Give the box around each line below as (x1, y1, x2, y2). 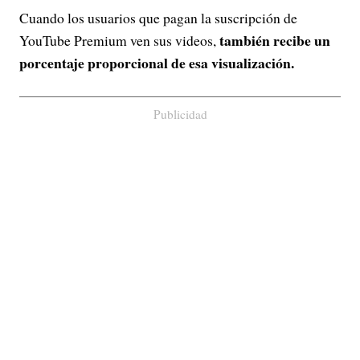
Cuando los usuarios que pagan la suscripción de (19, 8, 297, 27)
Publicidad (153, 106, 207, 122)
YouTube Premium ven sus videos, (19, 31, 219, 50)
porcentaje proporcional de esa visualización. (19, 52, 294, 73)
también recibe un (219, 30, 330, 51)
